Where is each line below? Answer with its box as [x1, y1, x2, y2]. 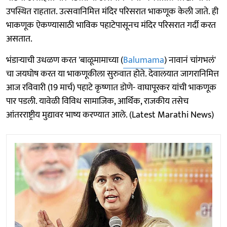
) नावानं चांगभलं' [164, 52, 216, 68]
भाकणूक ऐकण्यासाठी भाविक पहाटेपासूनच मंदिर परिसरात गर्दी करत [6, 17, 216, 33]
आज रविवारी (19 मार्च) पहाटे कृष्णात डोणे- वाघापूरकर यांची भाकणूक [6, 80, 216, 95]
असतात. [6, 31, 32, 47]
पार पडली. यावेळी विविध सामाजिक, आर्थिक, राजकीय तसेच [6, 93, 188, 109]
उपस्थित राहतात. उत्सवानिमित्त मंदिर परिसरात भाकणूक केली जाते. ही [6, 4, 218, 19]
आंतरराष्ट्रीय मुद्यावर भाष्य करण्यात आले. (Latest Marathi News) [6, 107, 214, 123]
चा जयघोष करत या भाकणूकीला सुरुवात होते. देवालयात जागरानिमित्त [6, 66, 219, 82]
